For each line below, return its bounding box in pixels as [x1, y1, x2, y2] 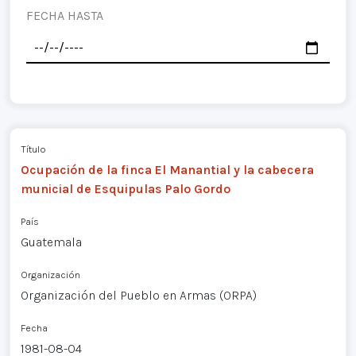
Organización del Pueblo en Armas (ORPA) [20, 287, 257, 303]
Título [20, 142, 46, 155]
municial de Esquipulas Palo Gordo [20, 180, 230, 196]
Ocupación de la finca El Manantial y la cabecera [20, 161, 314, 177]
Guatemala [20, 234, 82, 250]
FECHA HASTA [26, 8, 103, 23]
